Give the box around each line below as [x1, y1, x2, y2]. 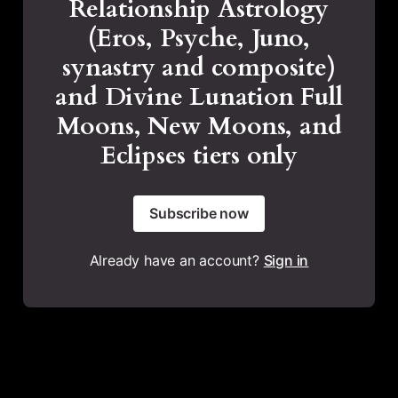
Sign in [263, 251, 309, 269]
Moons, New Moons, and [56, 108, 342, 143]
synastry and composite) [62, 50, 336, 84]
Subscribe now [149, 203, 249, 222]
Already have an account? [89, 251, 264, 269]
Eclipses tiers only [99, 138, 298, 172]
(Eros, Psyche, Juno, [87, 20, 310, 55]
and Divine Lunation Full [55, 79, 343, 114]
